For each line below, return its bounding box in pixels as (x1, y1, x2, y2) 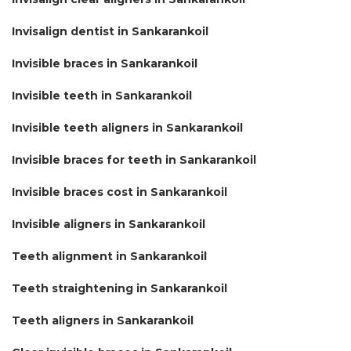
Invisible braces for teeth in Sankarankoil (12, 152, 256, 167)
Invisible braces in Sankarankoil (12, 56, 197, 71)
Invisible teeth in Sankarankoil (12, 88, 192, 103)
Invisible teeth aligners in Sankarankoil (12, 120, 243, 135)
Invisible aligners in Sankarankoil (12, 216, 205, 231)
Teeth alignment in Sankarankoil (12, 248, 207, 263)
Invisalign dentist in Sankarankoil (12, 24, 208, 38)
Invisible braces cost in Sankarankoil (12, 184, 227, 199)
